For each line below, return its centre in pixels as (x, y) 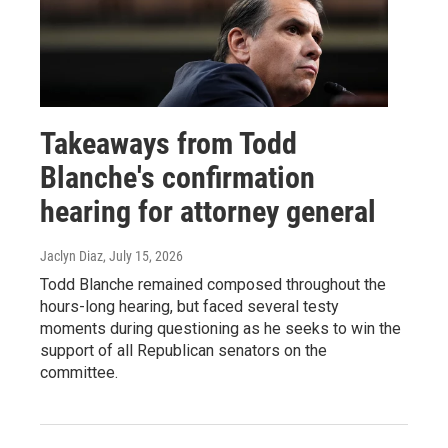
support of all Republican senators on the (183, 350)
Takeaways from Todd (168, 143)
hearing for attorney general (208, 211)
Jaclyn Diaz (71, 255)
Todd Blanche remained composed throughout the (213, 284)
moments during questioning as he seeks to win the (220, 328)
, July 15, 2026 (143, 255)
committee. (79, 372)
